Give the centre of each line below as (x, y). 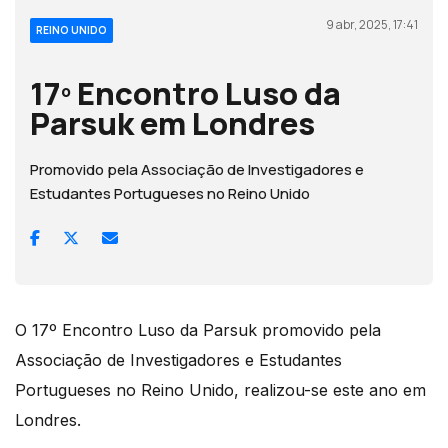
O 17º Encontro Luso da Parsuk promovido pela (198, 329)
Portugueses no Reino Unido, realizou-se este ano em (220, 389)
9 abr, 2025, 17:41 (372, 24)
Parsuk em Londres (172, 122)
